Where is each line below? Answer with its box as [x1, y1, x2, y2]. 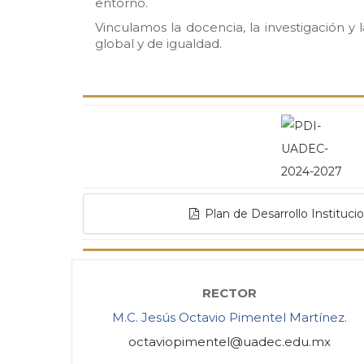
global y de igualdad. [95, 36, 222, 51]
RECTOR [201, 285, 257, 301]
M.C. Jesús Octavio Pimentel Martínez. [111, 310, 347, 325]
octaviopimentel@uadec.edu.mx [128, 334, 331, 349]
